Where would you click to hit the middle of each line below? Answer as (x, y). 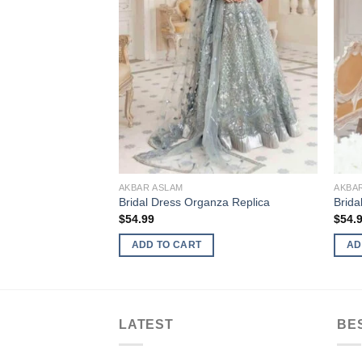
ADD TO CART (166, 245)
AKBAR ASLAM (151, 187)
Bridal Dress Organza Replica (194, 202)
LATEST (146, 325)
